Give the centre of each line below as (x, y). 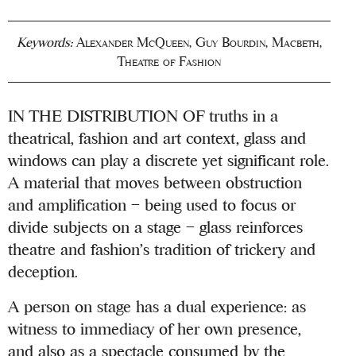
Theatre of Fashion (170, 62)
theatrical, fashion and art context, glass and (157, 138)
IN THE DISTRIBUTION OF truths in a (143, 116)
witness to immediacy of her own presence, (155, 329)
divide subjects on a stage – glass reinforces (156, 227)
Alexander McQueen (133, 43)
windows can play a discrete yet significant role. (169, 161)
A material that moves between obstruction (155, 183)
